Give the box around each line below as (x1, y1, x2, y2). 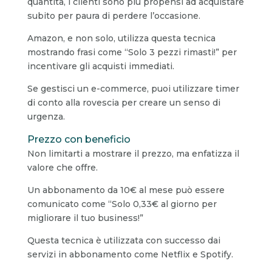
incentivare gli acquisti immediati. (27, 60, 174, 72)
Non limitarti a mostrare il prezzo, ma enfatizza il (27, 148, 239, 159)
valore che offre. (27, 161, 98, 173)
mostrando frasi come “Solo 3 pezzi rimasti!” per (27, 46, 237, 58)
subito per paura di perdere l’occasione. (27, 10, 200, 21)
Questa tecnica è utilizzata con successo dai (27, 234, 220, 246)
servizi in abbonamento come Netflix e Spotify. (27, 248, 233, 260)
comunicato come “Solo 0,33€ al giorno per (27, 198, 217, 209)
